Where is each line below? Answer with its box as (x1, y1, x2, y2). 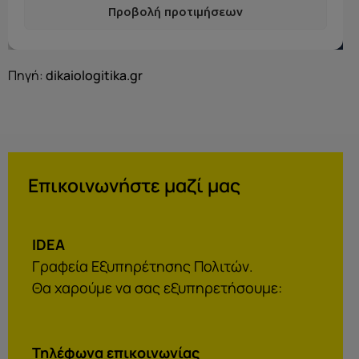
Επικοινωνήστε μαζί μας (28, 172, 240, 199)
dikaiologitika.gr (46, 67, 143, 85)
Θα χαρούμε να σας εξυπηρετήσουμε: (32, 277, 282, 297)
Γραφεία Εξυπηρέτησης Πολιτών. (32, 256, 253, 276)
